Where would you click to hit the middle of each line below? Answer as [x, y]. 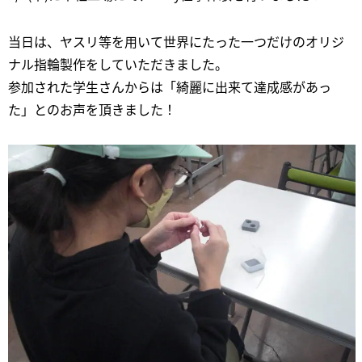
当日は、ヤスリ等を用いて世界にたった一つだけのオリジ [176, 41]
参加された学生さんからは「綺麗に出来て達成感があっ [170, 86]
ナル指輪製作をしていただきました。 [118, 64]
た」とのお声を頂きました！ [92, 109]
